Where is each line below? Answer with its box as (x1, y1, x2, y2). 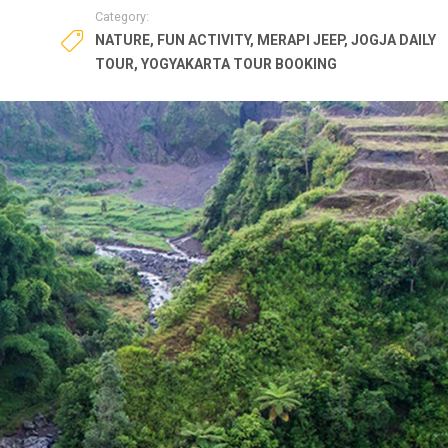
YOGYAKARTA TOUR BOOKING (141, 55, 338, 72)
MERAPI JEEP (257, 31, 345, 48)
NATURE (95, 31, 151, 48)
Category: (95, 8, 150, 24)
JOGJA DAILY (351, 31, 437, 48)
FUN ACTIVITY (157, 31, 251, 48)
